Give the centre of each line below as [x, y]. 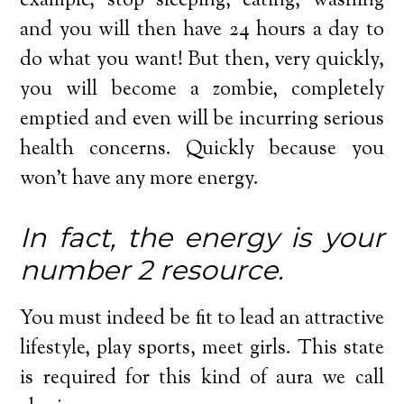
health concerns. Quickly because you [202, 149]
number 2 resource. [152, 270]
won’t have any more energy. [140, 179]
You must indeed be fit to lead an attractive [202, 319]
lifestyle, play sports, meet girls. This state [202, 349]
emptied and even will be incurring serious [202, 119]
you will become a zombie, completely [202, 90]
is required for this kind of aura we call [202, 378]
